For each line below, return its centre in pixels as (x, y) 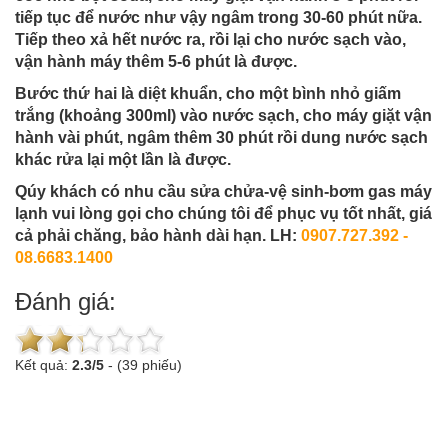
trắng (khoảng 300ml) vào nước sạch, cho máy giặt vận (223, 115)
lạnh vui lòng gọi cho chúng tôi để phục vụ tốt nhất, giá (223, 213)
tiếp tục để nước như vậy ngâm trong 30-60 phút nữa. (218, 17)
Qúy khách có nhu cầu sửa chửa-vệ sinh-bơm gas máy (223, 191)
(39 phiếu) (149, 365)
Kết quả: (43, 365)
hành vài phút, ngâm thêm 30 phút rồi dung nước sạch (221, 137)
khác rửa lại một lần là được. (123, 159)
